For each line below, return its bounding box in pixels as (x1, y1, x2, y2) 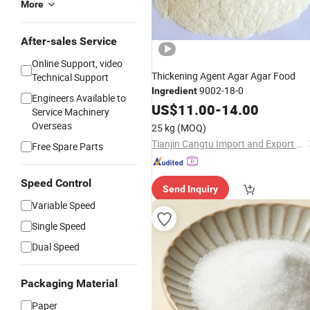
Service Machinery (32, 105, 109, 118)
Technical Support (32, 71, 109, 84)
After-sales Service (21, 35, 117, 48)
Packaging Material (21, 277, 118, 290)
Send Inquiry (163, 183, 218, 194)
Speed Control (21, 176, 91, 190)
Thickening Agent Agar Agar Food (152, 69, 295, 82)
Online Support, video (32, 57, 122, 70)
